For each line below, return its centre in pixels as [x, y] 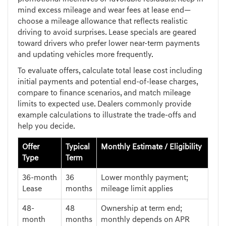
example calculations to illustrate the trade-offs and [107, 116]
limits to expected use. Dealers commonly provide [104, 105]
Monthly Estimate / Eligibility [151, 148]
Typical [78, 148]
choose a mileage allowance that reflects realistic [103, 22]
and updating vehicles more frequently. [86, 55]
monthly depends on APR [145, 220]
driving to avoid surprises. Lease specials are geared [107, 33]
